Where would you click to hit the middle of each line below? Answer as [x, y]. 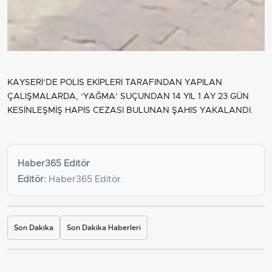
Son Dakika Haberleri [104, 227]
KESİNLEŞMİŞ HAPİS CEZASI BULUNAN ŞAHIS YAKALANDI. [130, 110]
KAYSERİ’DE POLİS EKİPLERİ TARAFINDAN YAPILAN [115, 82]
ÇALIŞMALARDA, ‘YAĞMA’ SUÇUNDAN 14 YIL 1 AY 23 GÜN [128, 96]
